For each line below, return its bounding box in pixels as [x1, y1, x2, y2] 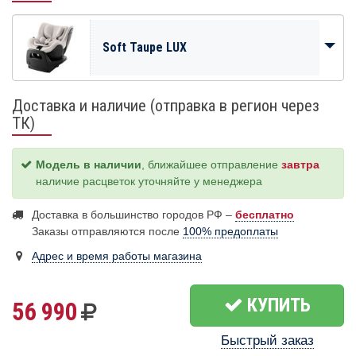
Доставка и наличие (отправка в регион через [12, 96, 319, 116]
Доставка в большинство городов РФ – [32, 208, 235, 222]
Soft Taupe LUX [103, 40, 187, 56]
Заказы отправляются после [32, 225, 183, 238]
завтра [281, 158, 319, 172]
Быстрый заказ [220, 333, 314, 349]
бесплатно [235, 208, 294, 222]
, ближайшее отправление [141, 158, 281, 172]
